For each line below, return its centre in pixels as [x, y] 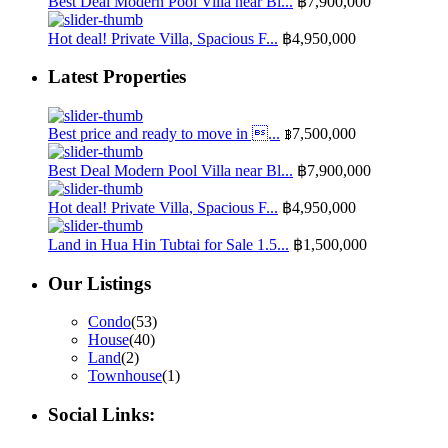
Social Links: [101, 415]
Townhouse [125, 376]
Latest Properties [117, 77]
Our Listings [99, 283]
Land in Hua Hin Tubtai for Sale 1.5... [168, 245]
